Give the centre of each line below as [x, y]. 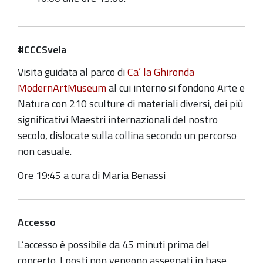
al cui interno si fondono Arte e [176, 88]
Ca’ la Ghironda [160, 72]
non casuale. [45, 151]
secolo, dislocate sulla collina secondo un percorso [127, 136]
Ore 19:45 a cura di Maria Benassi [92, 175]
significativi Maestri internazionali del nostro [118, 120]
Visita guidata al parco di [71, 72]
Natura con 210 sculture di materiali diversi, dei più [130, 104]
